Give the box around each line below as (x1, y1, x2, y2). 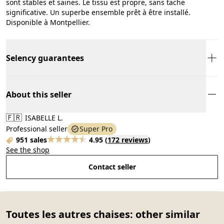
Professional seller (6, 123, 67, 133)
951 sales (16, 134, 47, 144)
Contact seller (88, 161, 136, 171)
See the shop (6, 144, 49, 154)
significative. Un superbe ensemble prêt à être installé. (6, 7, 190, 17)
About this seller (6, 88, 71, 100)
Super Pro (79, 123, 112, 133)
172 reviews (107, 134, 148, 144)
